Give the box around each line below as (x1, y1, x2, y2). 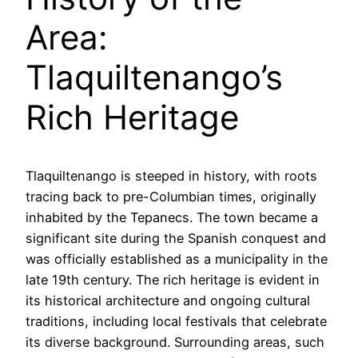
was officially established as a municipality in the (26, 251, 328, 268)
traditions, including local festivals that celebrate (26, 313, 327, 330)
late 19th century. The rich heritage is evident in (26, 272, 320, 288)
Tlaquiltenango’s (26, 57, 283, 98)
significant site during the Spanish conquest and (26, 230, 326, 247)
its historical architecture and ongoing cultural (26, 292, 310, 309)
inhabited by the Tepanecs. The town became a (26, 209, 318, 226)
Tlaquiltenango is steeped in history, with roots (26, 168, 317, 185)
